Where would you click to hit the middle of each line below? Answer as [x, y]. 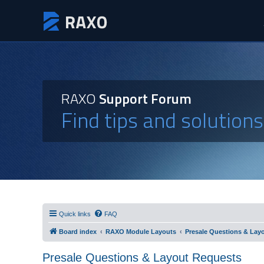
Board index [78, 232]
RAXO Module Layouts [141, 232]
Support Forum [145, 98]
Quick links [75, 214]
